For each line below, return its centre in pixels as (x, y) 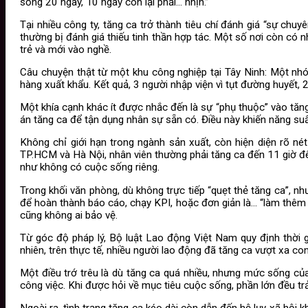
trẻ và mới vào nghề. (66, 49)
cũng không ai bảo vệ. (69, 215)
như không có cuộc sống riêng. (90, 167)
